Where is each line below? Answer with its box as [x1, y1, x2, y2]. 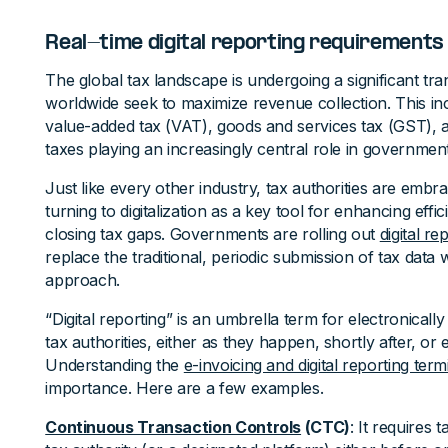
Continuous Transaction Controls [45, 417, 302, 437]
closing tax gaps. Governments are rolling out [45, 224, 380, 244]
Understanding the [45, 355, 184, 375]
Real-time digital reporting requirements [45, 33, 444, 55]
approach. [45, 270, 121, 290]
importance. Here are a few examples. [45, 378, 324, 398]
